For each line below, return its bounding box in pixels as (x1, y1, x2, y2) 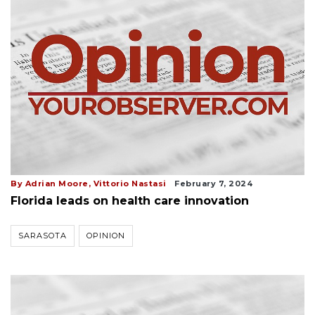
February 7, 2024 (174, 179, 252, 189)
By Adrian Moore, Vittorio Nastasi (11, 179, 167, 189)
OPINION (86, 231, 125, 241)
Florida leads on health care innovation (11, 194, 249, 208)
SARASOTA (18, 231, 67, 241)
